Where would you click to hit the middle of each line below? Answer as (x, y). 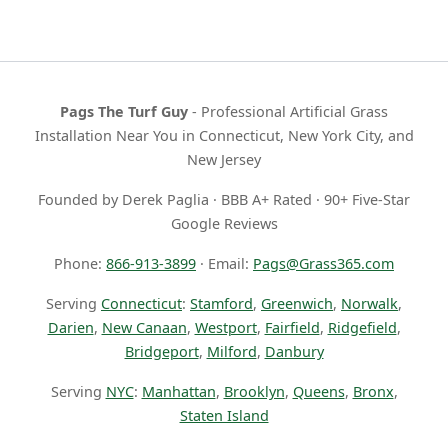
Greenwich (297, 304)
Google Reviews (224, 224)
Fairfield (292, 328)
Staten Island (224, 416)
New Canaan (144, 328)
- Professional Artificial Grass (288, 112)
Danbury (294, 352)
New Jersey (224, 160)
